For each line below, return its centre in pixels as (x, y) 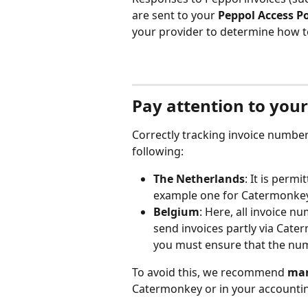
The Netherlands (199, 179)
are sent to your (175, 15)
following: (158, 152)
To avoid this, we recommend (210, 273)
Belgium (176, 212)
